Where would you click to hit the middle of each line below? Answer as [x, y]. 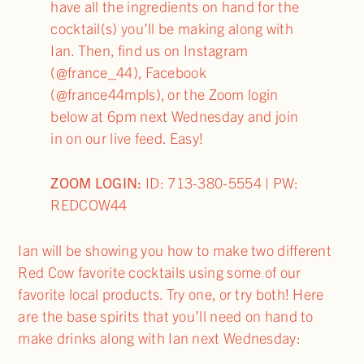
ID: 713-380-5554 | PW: [222, 183]
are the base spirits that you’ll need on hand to [166, 316]
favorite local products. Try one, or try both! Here [171, 294]
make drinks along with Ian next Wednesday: [159, 338]
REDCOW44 [89, 205]
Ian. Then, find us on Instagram [149, 50]
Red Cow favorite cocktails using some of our [160, 272]
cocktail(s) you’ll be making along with [172, 28]
